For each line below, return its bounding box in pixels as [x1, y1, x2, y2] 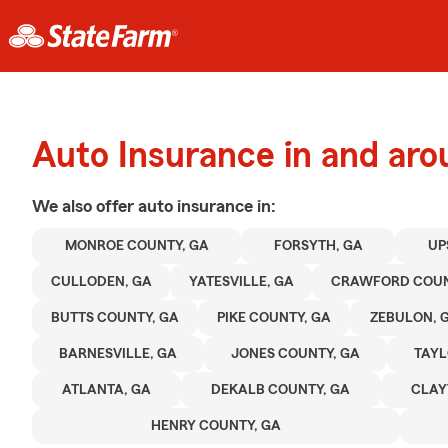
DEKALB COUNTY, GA [211, 383, 351, 397]
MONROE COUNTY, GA [64, 239, 209, 253]
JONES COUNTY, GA [231, 347, 360, 361]
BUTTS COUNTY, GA [51, 311, 180, 325]
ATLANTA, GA [62, 383, 152, 397]
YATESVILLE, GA [188, 275, 294, 289]
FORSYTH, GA [273, 239, 363, 253]
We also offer [32, 197, 138, 215]
